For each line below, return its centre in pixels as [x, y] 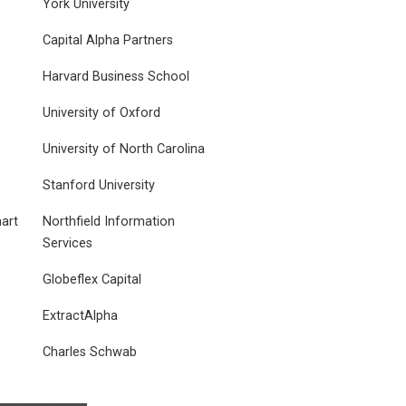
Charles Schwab [90, 352]
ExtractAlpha [80, 315]
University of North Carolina [124, 149]
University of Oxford [101, 112]
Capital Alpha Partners [108, 40]
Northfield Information [109, 221]
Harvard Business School [116, 76]
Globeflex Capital [92, 279]
